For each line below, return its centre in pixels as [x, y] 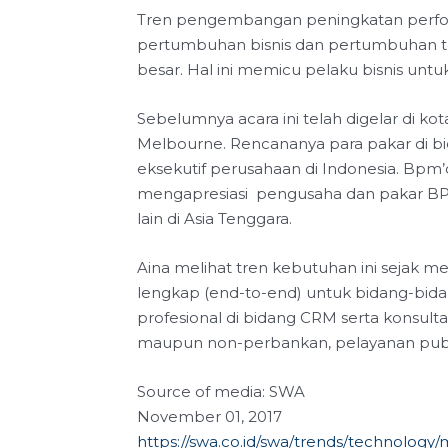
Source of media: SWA [221, 391]
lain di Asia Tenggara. [214, 218]
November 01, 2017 [209, 416]
